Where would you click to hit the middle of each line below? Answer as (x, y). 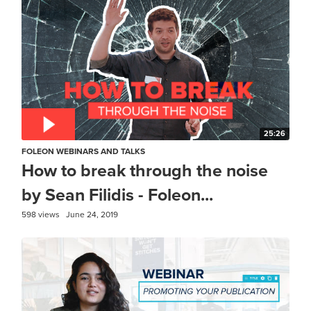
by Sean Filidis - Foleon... (117, 195)
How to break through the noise (145, 170)
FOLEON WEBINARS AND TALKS (83, 151)
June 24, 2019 (92, 214)
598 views (41, 214)
